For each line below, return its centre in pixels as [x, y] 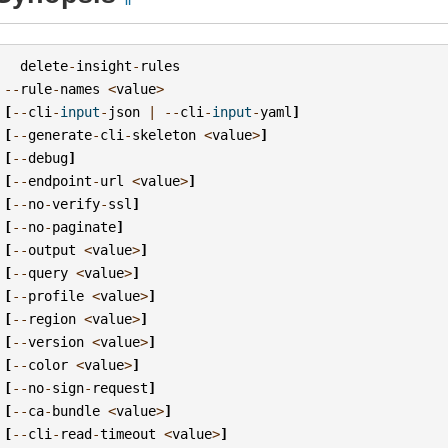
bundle [76, 410]
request [120, 387]
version [56, 341]
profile [56, 295]
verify [76, 203]
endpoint [60, 180]
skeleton [164, 134]
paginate [84, 226]
